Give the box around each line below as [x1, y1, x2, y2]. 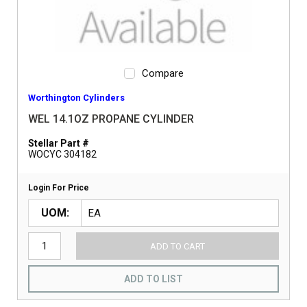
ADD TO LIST [124, 273, 183, 284]
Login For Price [28, 183, 89, 193]
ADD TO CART [149, 241, 205, 251]
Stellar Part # [28, 138, 89, 149]
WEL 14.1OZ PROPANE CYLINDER [28, 112, 194, 125]
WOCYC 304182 [28, 149, 97, 160]
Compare [141, 67, 184, 79]
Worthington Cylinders [28, 93, 125, 103]
